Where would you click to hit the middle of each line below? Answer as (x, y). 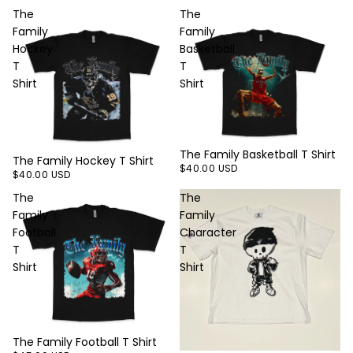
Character (208, 232)
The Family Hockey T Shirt (83, 160)
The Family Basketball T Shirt (258, 155)
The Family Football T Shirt (85, 342)
